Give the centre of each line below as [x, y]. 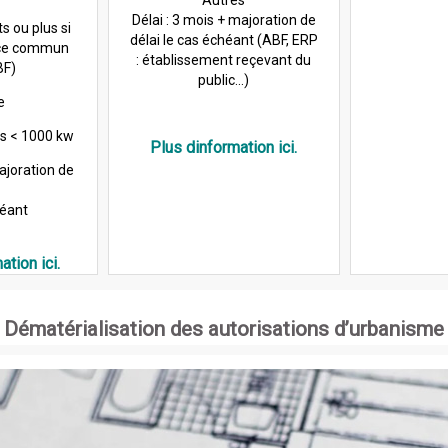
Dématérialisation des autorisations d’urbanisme [224, 328]
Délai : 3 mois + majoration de [223, 19]
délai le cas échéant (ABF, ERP [223, 39]
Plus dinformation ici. [224, 147]
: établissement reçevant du [224, 59]
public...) [224, 79]
